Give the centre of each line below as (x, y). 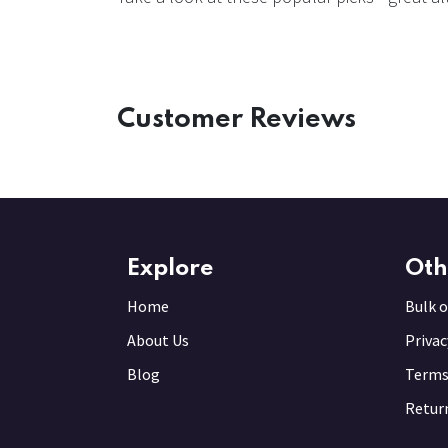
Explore (170, 269)
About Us (158, 340)
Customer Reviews (236, 120)
